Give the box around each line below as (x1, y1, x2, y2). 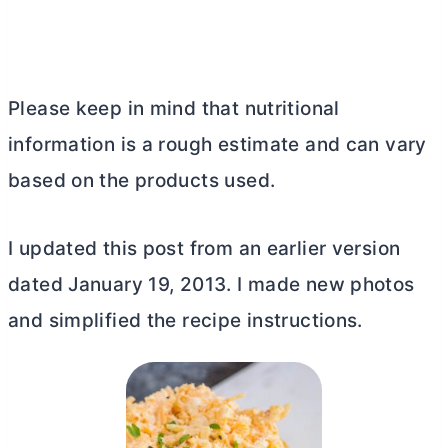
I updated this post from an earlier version (8, 236, 401, 260)
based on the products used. (8, 168, 276, 192)
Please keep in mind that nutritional (8, 96, 340, 120)
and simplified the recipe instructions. (8, 308, 363, 332)
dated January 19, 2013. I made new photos (8, 272, 415, 296)
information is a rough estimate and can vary (8, 132, 427, 156)
